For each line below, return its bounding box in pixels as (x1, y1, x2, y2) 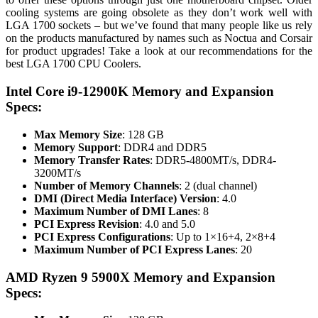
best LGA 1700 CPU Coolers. (6, 57, 141, 70)
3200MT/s (34, 166, 81, 179)
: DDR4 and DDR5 (118, 141, 207, 153)
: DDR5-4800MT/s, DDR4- (150, 153, 276, 166)
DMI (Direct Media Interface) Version (34, 192, 216, 204)
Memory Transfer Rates (34, 153, 150, 166)
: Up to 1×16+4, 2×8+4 (170, 230, 275, 243)
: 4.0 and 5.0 (139, 217, 195, 230)
